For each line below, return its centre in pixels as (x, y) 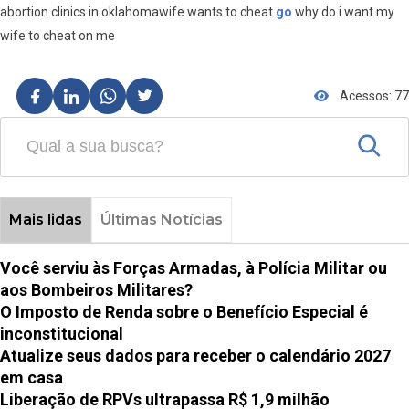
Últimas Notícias (161, 220)
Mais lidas (45, 220)
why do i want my (343, 12)
